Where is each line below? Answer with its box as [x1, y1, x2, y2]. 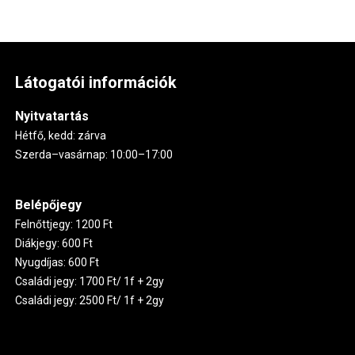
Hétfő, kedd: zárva [14, 128, 109, 142]
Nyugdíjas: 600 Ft [14, 255, 99, 269]
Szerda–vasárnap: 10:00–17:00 [14, 147, 177, 161]
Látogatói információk [14, 72, 177, 92]
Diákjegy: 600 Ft [14, 236, 93, 250]
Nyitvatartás [14, 108, 89, 124]
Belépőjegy [14, 197, 82, 212]
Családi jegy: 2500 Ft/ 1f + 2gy [14, 293, 164, 307]
